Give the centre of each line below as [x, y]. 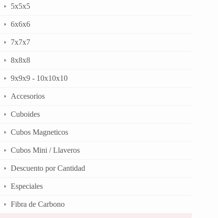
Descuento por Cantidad [48, 168]
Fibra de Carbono [38, 204]
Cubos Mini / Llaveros [45, 150]
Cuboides [25, 114]
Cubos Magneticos [39, 132]
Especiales [27, 186]
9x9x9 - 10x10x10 [39, 78]
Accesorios [28, 96]
